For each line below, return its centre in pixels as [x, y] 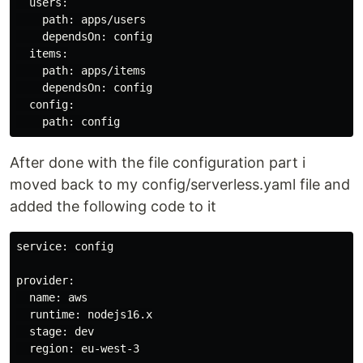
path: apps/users [81, 19]
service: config [65, 246]
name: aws [52, 297]
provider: [45, 280]
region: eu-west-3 [78, 348]
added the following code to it [113, 206]
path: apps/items [81, 70]
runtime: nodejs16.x [84, 314]
